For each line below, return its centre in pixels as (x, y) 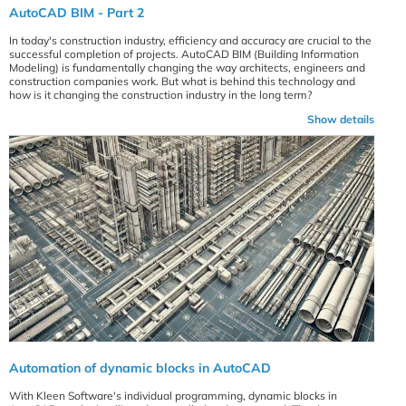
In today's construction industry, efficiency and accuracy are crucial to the (190, 41)
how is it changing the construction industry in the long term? (160, 95)
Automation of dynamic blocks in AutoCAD (140, 368)
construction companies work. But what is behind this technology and (182, 82)
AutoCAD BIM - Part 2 (77, 13)
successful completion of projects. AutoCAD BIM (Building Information (184, 54)
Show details (341, 120)
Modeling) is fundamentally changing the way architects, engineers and (187, 68)
